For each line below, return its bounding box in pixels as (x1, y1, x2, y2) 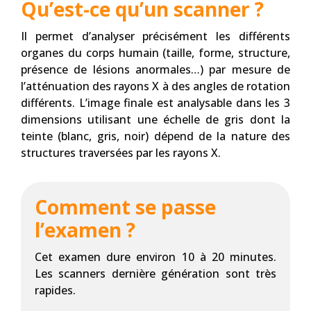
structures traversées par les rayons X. (21, 145, 221, 160)
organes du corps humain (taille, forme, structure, (21, 45, 290, 60)
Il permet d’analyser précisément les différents (21, 28, 290, 44)
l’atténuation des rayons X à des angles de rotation (21, 78, 290, 94)
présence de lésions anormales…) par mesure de (21, 62, 290, 77)
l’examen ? (35, 217, 135, 243)
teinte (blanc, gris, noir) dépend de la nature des (21, 128, 290, 144)
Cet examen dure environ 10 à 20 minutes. (35, 249, 276, 264)
